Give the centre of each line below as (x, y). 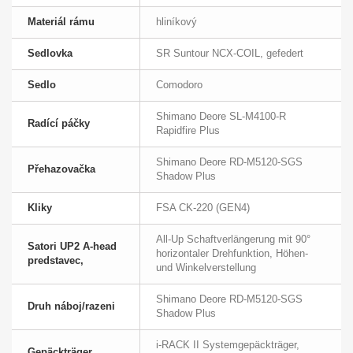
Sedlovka (50, 54)
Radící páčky (59, 124)
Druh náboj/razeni (71, 307)
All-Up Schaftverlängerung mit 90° (233, 240)
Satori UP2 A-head (72, 247)
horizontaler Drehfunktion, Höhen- (232, 254)
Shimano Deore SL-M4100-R (221, 117)
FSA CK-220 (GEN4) (203, 208)
